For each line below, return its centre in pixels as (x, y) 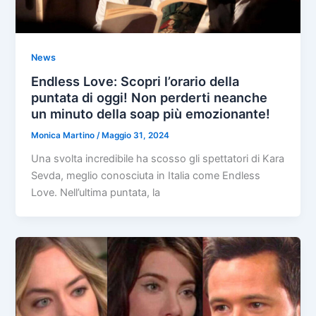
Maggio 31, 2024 (136, 136)
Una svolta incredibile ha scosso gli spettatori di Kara (158, 158)
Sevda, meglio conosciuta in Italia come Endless (146, 175)
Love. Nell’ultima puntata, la (96, 192)
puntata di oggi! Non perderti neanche (150, 98)
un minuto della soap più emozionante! (151, 114)
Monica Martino (64, 136)
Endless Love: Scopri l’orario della (135, 81)
